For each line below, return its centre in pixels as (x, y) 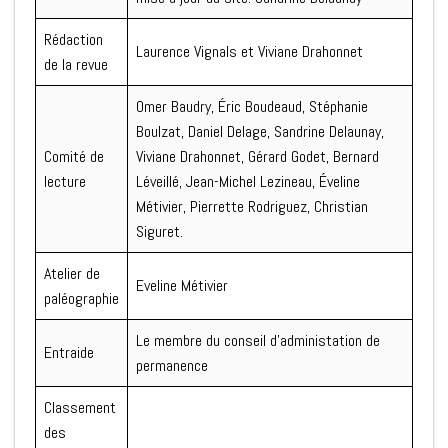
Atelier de (72, 274)
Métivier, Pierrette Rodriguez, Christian (252, 207)
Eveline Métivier (182, 286)
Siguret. (159, 232)
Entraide (69, 353)
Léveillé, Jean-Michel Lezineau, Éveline (248, 182)
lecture (65, 182)
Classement (80, 408)
